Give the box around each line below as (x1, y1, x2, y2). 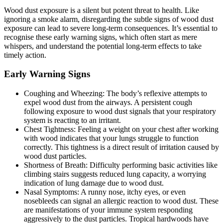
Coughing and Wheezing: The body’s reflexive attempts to (24, 89, 207, 98)
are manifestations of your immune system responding (24, 206, 193, 215)
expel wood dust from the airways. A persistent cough (24, 98, 192, 107)
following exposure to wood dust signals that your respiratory (24, 107, 216, 116)
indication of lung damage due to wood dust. (24, 179, 164, 188)
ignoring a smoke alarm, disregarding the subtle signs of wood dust (4, 14, 214, 23)
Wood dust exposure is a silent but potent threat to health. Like (4, 5, 199, 14)
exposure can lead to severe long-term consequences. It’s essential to (4, 23, 218, 32)
